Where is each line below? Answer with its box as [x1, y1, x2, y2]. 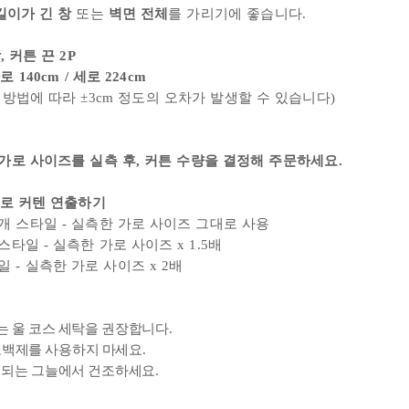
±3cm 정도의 [80, 90, 164, 105]
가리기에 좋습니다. [182, 6, 307, 21]
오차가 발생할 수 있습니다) [163, 90, 336, 105]
